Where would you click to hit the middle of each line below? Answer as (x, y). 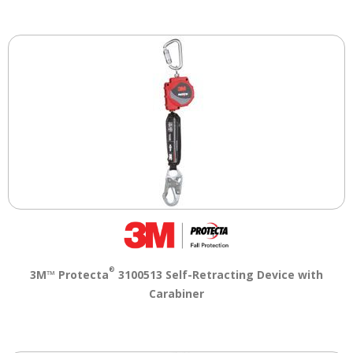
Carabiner (176, 293)
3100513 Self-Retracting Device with (219, 274)
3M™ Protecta (69, 274)
